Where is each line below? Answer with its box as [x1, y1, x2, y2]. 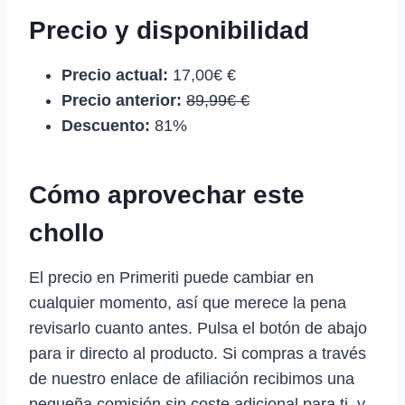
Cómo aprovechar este [29, 180, 305, 209]
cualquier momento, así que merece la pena [29, 293, 346, 312]
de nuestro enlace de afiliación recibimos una [29, 369, 354, 388]
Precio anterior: [61, 90, 182, 109]
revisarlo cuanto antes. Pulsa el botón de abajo [29, 318, 367, 337]
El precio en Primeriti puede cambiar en [29, 268, 314, 287]
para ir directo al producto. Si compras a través [29, 344, 366, 363]
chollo [29, 218, 104, 247]
